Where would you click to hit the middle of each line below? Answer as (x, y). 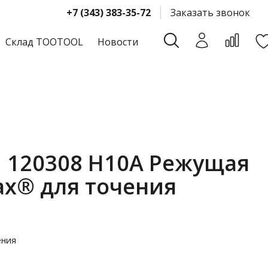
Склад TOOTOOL (44, 42)
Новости (118, 42)
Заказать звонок (210, 13)
